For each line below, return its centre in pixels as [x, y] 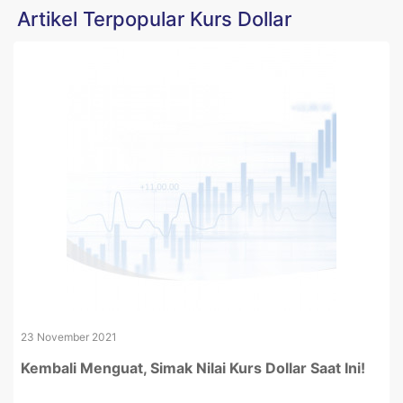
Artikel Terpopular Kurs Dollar [154, 19]
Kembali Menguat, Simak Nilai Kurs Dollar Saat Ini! [193, 368]
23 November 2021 [69, 337]
